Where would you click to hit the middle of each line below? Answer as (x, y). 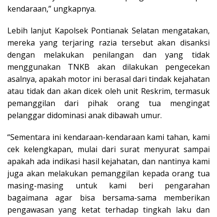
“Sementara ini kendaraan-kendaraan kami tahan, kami (108, 137)
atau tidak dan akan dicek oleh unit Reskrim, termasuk (108, 91)
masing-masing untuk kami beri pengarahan (108, 186)
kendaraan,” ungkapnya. (52, 9)
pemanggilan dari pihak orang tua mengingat (108, 103)
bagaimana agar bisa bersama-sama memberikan (108, 198)
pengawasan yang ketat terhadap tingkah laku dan (108, 210)
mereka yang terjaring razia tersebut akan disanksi (108, 43)
